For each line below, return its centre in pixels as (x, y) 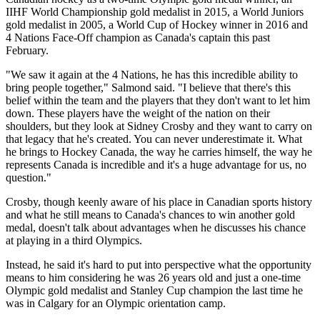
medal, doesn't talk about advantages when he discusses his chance (156, 227)
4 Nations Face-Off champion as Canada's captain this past (138, 37)
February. (27, 50)
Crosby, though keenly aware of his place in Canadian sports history (159, 201)
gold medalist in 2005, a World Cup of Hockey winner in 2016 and (157, 24)
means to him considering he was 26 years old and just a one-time (153, 277)
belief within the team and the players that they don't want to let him (158, 100)
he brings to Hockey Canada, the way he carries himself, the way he (159, 151)
